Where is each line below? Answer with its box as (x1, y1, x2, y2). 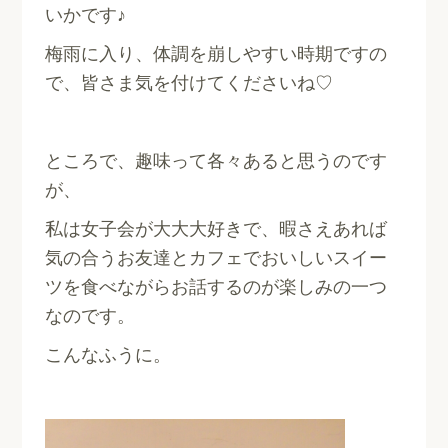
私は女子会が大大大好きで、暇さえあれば (45, 219, 388, 239)
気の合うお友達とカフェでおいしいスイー (45, 248, 388, 268)
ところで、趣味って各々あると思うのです (45, 151, 388, 171)
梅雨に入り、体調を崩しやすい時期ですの (45, 44, 388, 64)
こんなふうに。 (45, 345, 172, 365)
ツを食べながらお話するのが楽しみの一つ (45, 277, 388, 297)
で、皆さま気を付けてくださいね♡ (45, 73, 334, 93)
